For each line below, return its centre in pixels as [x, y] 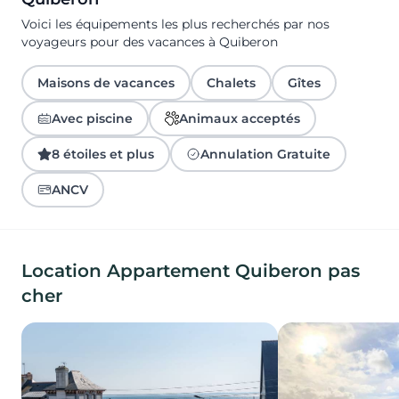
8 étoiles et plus [103, 155]
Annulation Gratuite [265, 155]
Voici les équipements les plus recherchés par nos [175, 24]
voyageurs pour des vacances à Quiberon [150, 42]
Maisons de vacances [106, 83]
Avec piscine [92, 119]
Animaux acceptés [240, 119]
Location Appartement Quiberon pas [191, 271]
